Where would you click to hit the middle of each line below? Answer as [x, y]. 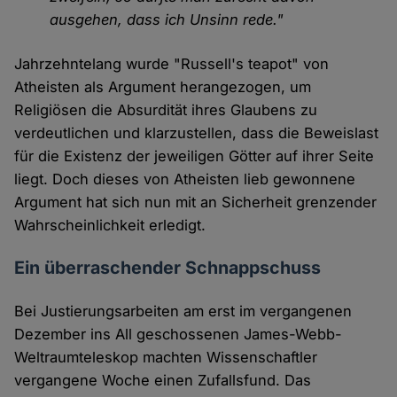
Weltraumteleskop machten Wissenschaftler [166, 358]
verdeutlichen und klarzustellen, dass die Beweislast [197, 133]
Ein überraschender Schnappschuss [168, 268]
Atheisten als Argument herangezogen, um [163, 87]
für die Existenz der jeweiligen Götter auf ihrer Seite [195, 156]
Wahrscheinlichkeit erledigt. [110, 226]
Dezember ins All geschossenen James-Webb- [179, 335]
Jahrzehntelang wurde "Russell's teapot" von [172, 64]
